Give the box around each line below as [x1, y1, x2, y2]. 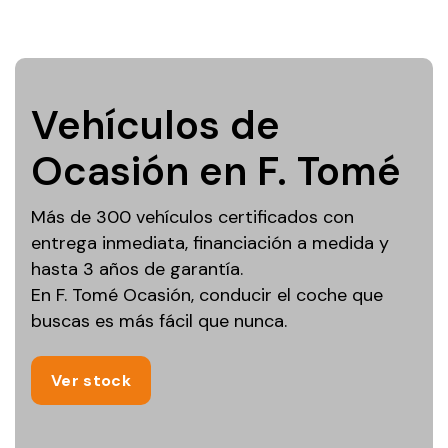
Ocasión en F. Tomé [31, 145, 401, 198]
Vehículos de [31, 99, 280, 152]
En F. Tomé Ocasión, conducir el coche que [31, 283, 383, 308]
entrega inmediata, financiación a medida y [31, 231, 389, 256]
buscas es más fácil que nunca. [31, 309, 287, 334]
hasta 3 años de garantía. [31, 257, 243, 282]
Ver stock [51, 370, 131, 392]
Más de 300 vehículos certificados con [31, 205, 354, 230]
